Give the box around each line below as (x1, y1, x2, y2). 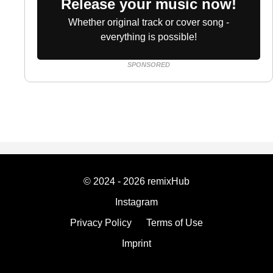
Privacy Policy (70, 218, 132, 228)
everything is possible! (101, 32, 197, 42)
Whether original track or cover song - (68, 17, 229, 27)
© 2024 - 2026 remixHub (83, 176, 190, 186)
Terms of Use (146, 218, 203, 228)
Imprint (122, 238, 151, 249)
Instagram (115, 197, 158, 207)
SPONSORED (127, 61, 170, 68)
